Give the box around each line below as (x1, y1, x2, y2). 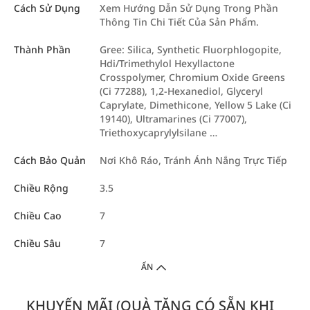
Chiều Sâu (14, 237, 61, 250)
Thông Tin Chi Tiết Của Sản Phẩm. (100, 15, 259, 28)
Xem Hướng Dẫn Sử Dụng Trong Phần (100, 1, 278, 15)
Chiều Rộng (14, 181, 69, 194)
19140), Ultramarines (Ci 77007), (100, 112, 247, 125)
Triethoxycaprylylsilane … (100, 126, 217, 139)
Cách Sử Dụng (14, 1, 80, 15)
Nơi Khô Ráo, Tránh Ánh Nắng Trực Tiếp (100, 154, 287, 167)
